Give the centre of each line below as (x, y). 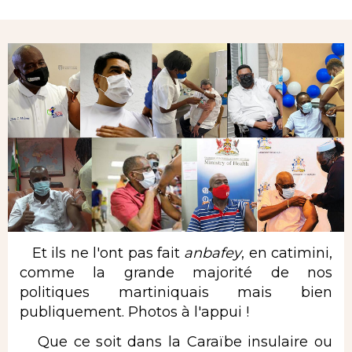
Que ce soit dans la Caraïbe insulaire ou (176, 341)
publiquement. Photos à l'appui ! (134, 312)
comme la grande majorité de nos (176, 273)
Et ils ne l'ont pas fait (102, 253)
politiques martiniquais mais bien (176, 293)
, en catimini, (287, 253)
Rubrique (41, 12)
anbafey (213, 253)
